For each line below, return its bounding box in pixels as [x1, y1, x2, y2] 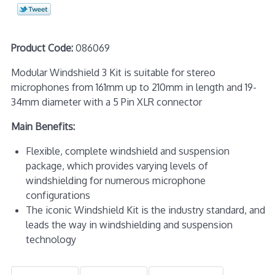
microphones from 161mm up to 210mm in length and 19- [10, 80, 257, 93]
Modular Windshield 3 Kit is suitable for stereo [10, 66, 215, 79]
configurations [25, 188, 90, 201]
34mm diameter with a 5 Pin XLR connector [10, 95, 202, 108]
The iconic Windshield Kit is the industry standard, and [25, 203, 265, 216]
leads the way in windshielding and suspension [25, 218, 233, 231]
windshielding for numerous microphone [25, 174, 206, 187]
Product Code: [10, 41, 73, 54]
